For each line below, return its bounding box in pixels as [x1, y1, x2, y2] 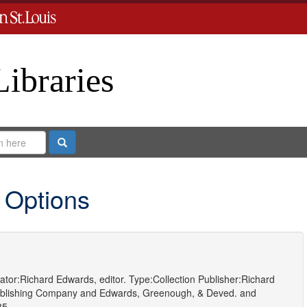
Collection [152, 272, 195, 286]
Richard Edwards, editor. [19, 272, 126, 286]
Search [66, 134, 97, 148]
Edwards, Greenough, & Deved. [99, 286, 237, 299]
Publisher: [197, 272, 241, 286]
